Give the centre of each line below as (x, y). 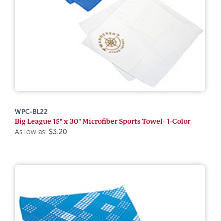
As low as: (32, 132)
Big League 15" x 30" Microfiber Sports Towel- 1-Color (103, 121)
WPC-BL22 (31, 112)
